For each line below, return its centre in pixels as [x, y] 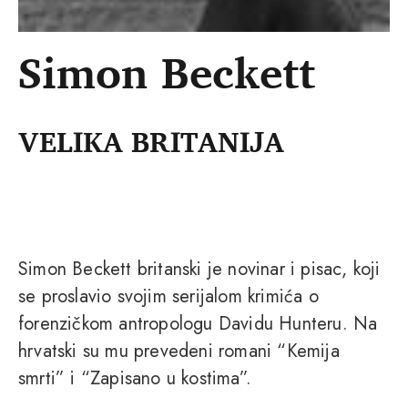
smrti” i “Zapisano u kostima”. [135, 379]
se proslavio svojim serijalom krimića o [168, 297]
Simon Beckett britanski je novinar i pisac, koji [199, 270]
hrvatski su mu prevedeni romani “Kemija [179, 352]
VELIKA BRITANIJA [151, 142]
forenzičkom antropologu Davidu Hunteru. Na [198, 324]
